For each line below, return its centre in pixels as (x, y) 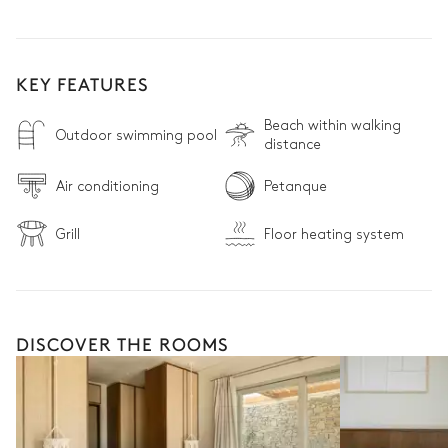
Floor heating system (334, 234)
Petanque (295, 186)
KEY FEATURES (82, 83)
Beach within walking (332, 125)
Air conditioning (107, 186)
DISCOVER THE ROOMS (122, 343)
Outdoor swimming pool (136, 135)
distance (292, 144)
